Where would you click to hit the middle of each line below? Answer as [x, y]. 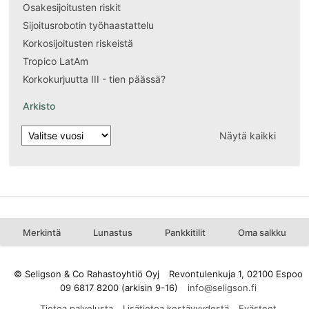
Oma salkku [262, 233]
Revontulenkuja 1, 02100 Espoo [236, 274]
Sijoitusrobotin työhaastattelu [89, 26]
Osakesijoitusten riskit [72, 8]
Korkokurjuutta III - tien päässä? [94, 79]
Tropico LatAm [56, 61]
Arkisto [39, 106]
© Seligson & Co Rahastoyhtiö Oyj [86, 274]
